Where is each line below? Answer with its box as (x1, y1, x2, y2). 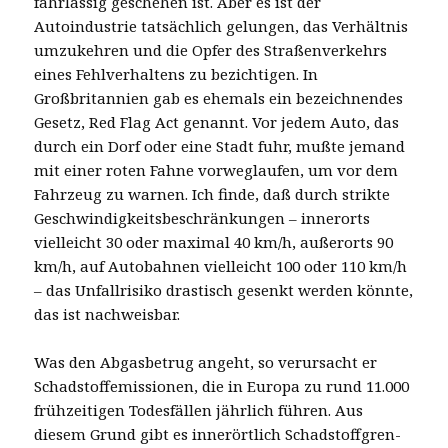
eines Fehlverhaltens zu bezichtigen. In (34, 63, 319, 84)
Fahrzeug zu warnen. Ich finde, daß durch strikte (34, 183, 391, 204)
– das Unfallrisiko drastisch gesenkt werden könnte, (34, 279, 414, 300)
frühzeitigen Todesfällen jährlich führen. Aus (34, 399, 364, 420)
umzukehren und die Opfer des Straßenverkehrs (34, 39, 388, 60)
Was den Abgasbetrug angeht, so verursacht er (34, 351, 378, 372)
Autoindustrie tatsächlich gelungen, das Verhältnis (34, 15, 409, 36)
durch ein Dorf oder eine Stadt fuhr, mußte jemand (34, 135, 406, 156)
